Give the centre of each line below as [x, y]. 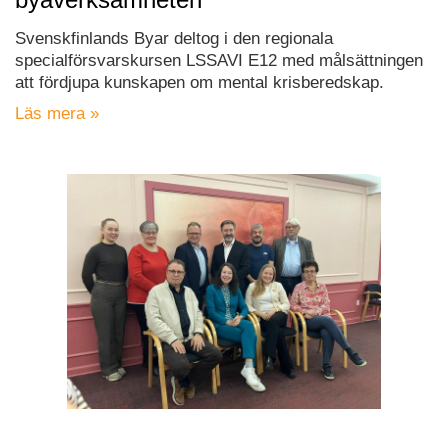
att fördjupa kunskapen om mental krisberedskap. [199, 82]
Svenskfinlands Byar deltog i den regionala [174, 38]
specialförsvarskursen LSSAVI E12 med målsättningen [219, 60]
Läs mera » [57, 113]
